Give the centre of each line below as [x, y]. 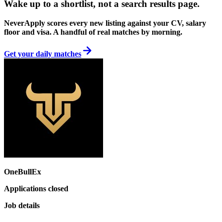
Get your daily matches [43, 54]
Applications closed [36, 189]
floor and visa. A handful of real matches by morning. [93, 32]
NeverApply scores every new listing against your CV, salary [105, 23]
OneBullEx [23, 172]
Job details [22, 206]
